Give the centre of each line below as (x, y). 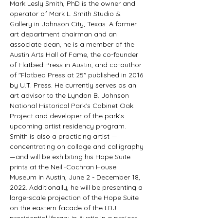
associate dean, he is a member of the (73, 44)
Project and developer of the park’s (68, 116)
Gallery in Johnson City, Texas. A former (74, 24)
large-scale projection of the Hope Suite (75, 198)
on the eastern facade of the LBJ (64, 208)
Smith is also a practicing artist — (64, 136)
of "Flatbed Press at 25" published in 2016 (77, 75)
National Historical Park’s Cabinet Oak (73, 106)
